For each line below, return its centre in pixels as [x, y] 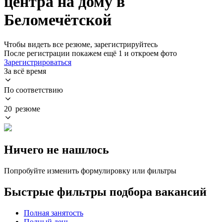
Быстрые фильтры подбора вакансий [105, 192]
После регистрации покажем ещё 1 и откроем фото [90, 53]
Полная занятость [54, 213]
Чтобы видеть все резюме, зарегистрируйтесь [81, 44]
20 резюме [22, 109]
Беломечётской [58, 20]
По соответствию [33, 90]
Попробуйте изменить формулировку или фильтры [90, 170]
